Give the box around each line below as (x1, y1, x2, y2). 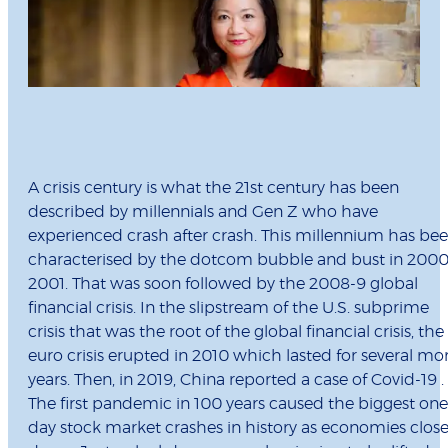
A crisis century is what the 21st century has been (28, 180, 399, 197)
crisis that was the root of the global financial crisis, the (28, 324, 444, 341)
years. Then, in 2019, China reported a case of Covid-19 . (28, 372, 444, 389)
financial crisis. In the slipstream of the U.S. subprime (28, 300, 429, 317)
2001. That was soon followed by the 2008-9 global (28, 276, 418, 293)
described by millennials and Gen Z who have (28, 204, 378, 221)
